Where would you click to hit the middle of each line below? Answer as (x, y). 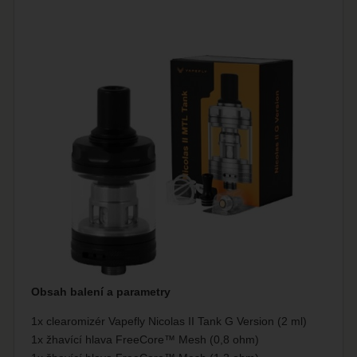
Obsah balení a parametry (101, 291)
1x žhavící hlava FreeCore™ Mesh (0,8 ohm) (145, 340)
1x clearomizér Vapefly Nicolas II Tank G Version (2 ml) (169, 322)
